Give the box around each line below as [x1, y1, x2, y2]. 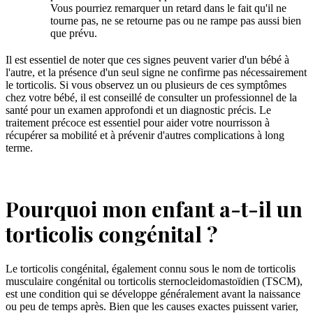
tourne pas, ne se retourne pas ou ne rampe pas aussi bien [50, 15, 301, 27]
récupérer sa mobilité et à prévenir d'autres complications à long [6, 129, 284, 142]
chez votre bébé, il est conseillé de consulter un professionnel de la [6, 92, 297, 104]
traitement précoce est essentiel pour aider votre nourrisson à [6, 117, 270, 129]
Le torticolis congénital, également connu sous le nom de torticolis [6, 262, 296, 275]
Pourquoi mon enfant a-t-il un [6, 195, 303, 224]
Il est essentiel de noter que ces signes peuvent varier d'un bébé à [6, 54, 289, 66]
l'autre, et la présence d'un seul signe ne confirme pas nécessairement [6, 66, 307, 79]
